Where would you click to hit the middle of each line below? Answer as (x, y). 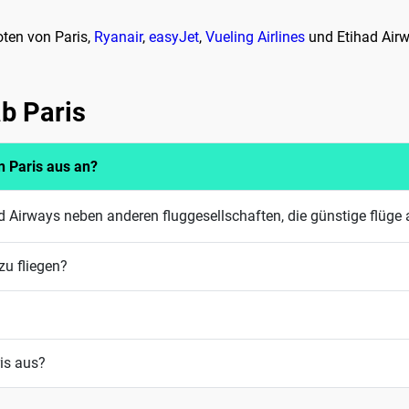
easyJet (174, 37)
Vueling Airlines (255, 37)
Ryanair (118, 37)
